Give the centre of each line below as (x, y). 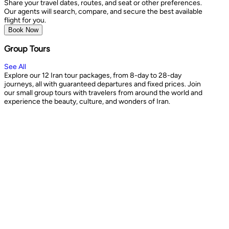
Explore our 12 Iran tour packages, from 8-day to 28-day (93, 75)
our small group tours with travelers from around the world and (103, 93)
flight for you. (25, 20)
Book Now (23, 30)
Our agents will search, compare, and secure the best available (103, 11)
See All (15, 66)
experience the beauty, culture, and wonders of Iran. (87, 101)
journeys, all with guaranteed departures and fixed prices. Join (102, 84)
